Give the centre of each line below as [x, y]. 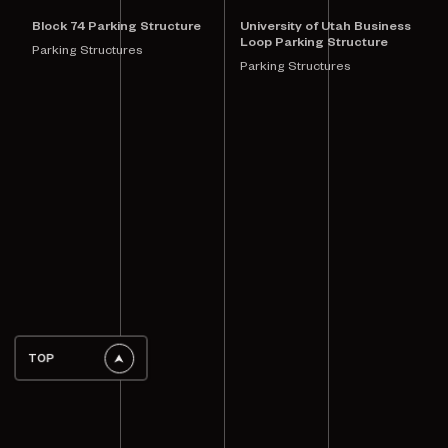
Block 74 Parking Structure [116, 28]
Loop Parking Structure [314, 44]
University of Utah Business [325, 28]
